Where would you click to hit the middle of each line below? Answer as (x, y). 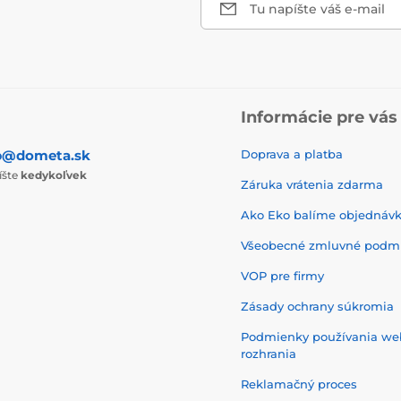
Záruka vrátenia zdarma (312, 184)
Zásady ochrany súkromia (317, 306)
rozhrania (269, 353)
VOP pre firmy (282, 275)
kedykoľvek (53, 175)
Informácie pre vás (319, 117)
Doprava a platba (292, 154)
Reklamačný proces (299, 384)
